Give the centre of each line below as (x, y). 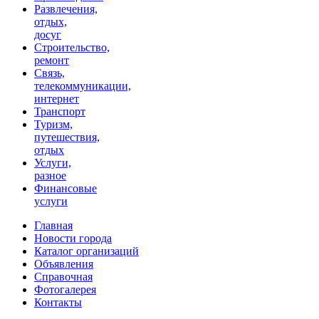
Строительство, (72, 48)
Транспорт (60, 112)
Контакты (58, 303)
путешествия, (67, 137)
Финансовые (66, 189)
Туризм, (53, 125)
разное (50, 176)
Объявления (64, 264)
